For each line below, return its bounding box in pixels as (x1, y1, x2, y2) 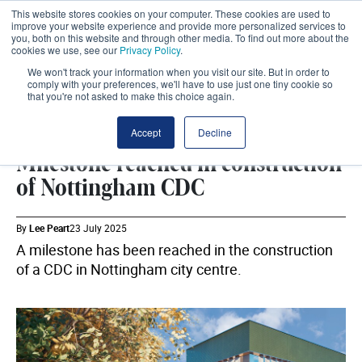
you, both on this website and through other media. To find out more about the (11, 31, 349, 44)
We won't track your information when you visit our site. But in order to (27, 65, 330, 78)
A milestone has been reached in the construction (16, 240, 333, 259)
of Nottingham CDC (16, 176, 204, 200)
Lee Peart (29, 221, 69, 234)
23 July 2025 (69, 221, 127, 234)
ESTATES (16, 115, 50, 124)
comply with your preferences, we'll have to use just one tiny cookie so (27, 77, 333, 90)
